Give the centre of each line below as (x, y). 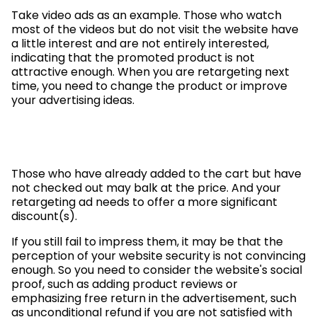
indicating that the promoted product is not (133, 57)
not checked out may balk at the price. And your (146, 188)
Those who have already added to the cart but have (156, 173)
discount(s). (44, 216)
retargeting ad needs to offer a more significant (144, 202)
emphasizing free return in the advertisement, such (154, 298)
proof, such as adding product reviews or (125, 284)
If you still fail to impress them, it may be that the (147, 241)
